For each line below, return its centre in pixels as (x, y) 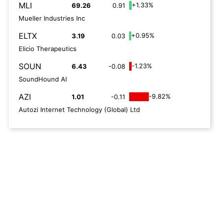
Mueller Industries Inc (52, 18)
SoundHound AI (43, 79)
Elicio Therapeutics (48, 49)
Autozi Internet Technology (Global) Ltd (79, 110)
